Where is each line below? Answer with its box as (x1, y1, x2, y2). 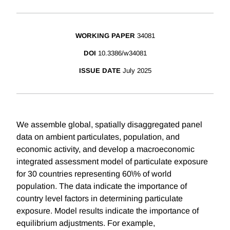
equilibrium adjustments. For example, (16, 219, 155, 228)
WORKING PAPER (75, 32, 135, 40)
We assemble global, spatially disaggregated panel (16, 120, 202, 129)
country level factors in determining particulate (16, 194, 183, 203)
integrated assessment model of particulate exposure (16, 157, 208, 166)
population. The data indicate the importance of (16, 182, 187, 191)
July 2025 (122, 67, 151, 75)
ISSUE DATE (79, 67, 121, 75)
